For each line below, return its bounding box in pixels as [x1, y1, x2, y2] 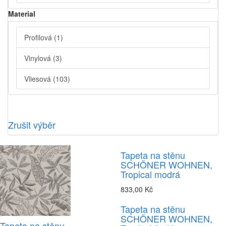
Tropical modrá [121, 167, 180, 181]
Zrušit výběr [8, 118, 55, 132]
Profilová [24, 32, 54, 43]
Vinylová [24, 53, 53, 64]
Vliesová [24, 74, 53, 84]
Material [8, 9, 35, 19]
